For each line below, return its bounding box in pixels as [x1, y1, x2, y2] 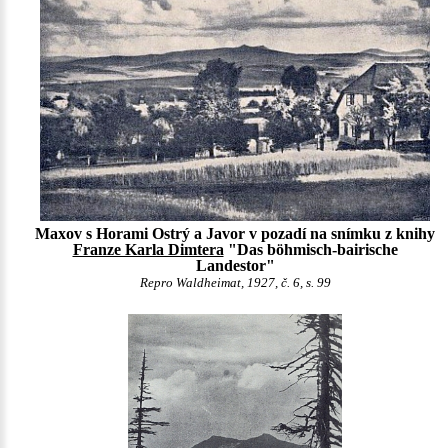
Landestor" [195, 257, 275, 275]
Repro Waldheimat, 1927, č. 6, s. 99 [139, 276, 331, 291]
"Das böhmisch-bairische [223, 241, 398, 259]
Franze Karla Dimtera [72, 241, 224, 259]
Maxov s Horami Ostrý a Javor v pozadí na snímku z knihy [35, 225, 435, 243]
